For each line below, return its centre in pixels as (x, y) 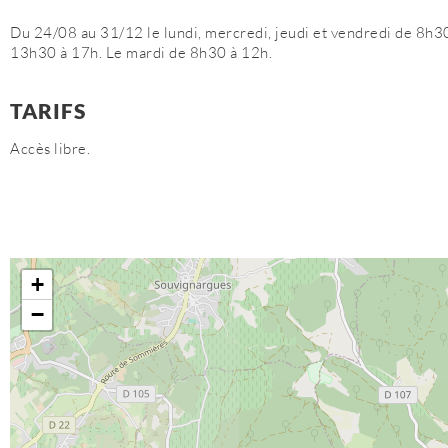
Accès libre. (50, 148)
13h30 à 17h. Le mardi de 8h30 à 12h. (141, 52)
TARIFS (48, 110)
